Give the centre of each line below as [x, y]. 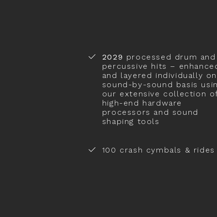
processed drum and [170, 57]
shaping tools [131, 121]
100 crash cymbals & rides [158, 150]
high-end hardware [142, 103]
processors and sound [150, 112]
